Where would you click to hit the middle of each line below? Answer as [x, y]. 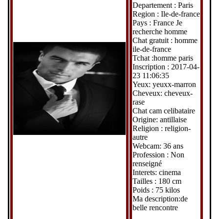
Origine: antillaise [159, 119]
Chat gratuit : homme [165, 40]
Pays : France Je [157, 22]
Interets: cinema [156, 172]
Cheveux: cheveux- [162, 93]
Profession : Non [158, 154]
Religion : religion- [161, 128]
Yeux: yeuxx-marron [164, 84]
